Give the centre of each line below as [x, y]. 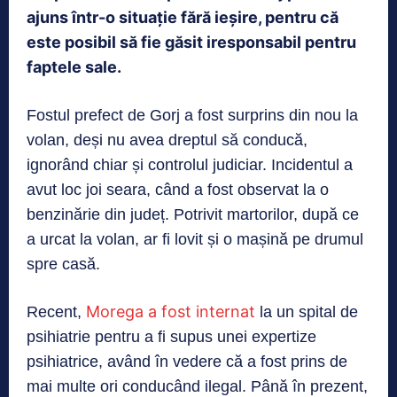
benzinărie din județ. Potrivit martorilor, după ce [193, 214]
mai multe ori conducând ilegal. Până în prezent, [197, 386]
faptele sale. [74, 66]
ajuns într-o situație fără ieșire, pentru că [183, 17]
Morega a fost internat [171, 311]
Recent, [56, 311]
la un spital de [307, 311]
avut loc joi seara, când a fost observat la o [178, 189]
